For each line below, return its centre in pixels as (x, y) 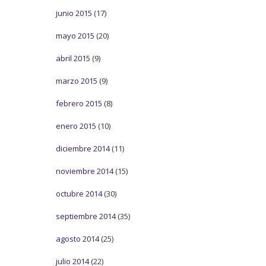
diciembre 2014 (83, 148)
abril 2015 (73, 58)
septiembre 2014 (86, 216)
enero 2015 (76, 126)
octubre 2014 (79, 193)
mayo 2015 (75, 35)
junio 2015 (74, 13)
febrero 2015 (79, 103)
